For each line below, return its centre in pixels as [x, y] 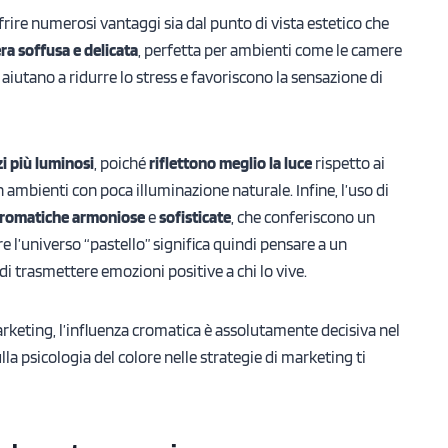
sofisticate [195, 216]
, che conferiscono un [303, 216]
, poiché [121, 162]
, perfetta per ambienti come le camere [270, 49]
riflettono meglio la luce [230, 162]
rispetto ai [348, 162]
